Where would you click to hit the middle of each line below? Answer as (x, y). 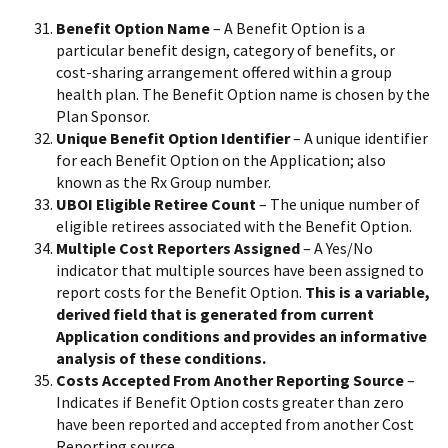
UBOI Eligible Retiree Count (156, 204)
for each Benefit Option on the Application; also (221, 160)
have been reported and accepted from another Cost (235, 424)
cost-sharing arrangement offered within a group (224, 72)
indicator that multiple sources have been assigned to (240, 270)
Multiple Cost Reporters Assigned (178, 248)
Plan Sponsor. (103, 116)
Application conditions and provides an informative (241, 336)
